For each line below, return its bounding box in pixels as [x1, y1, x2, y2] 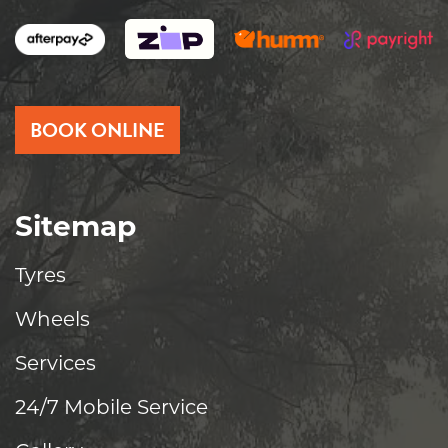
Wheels [15, 307, 90, 332]
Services [15, 351, 96, 376]
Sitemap [15, 209, 136, 244]
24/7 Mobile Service [15, 395, 208, 420]
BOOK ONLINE [30, 115, 165, 146]
